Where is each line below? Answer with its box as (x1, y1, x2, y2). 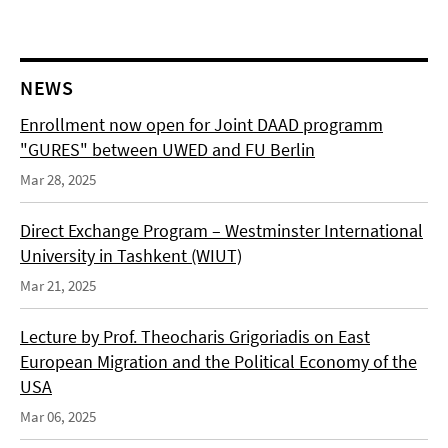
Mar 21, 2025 (20, 276, 96, 296)
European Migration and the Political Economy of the (20, 350, 417, 374)
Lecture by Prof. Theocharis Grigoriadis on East (20, 325, 370, 349)
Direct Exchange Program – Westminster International (20, 219, 423, 243)
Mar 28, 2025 (20, 170, 96, 190)
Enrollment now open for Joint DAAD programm (20, 113, 383, 137)
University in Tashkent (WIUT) (20, 244, 242, 268)
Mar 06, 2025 (20, 407, 96, 427)
